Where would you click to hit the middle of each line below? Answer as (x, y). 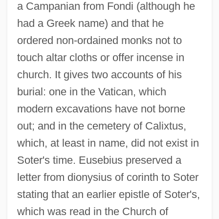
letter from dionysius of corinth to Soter (108, 177)
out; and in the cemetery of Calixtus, (101, 126)
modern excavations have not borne (101, 109)
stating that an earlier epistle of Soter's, (108, 194)
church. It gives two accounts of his (99, 74)
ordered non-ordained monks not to (99, 40)
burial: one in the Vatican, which (91, 91)
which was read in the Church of (92, 211)
